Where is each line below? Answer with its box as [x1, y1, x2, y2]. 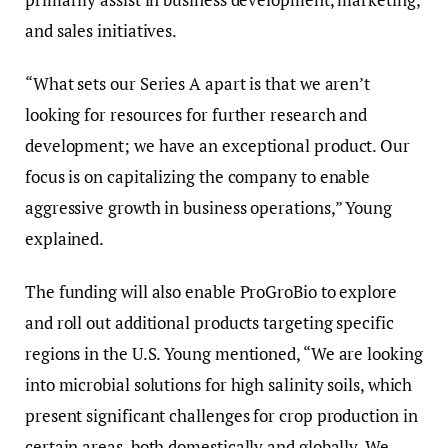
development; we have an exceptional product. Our [25, 133, 410, 157]
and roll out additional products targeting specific [25, 310, 394, 334]
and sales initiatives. [25, 18, 178, 42]
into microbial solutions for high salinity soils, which [25, 372, 413, 396]
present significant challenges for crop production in [25, 403, 418, 427]
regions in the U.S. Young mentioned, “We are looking [25, 341, 423, 365]
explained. [25, 226, 105, 250]
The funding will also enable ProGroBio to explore [25, 279, 397, 303]
